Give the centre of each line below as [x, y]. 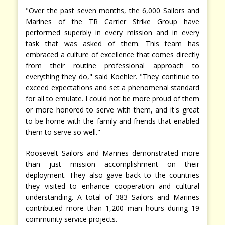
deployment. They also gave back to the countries [113, 175]
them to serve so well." [63, 132]
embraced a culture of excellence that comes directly [113, 54]
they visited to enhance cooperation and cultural [113, 186]
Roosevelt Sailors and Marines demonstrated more [113, 153]
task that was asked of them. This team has [113, 43]
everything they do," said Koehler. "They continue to [113, 76]
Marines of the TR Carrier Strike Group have [113, 21]
